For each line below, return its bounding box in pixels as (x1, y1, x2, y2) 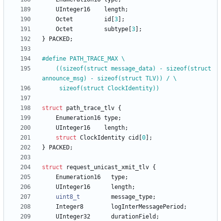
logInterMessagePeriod (111, 203, 184, 211)
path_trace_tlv (66, 105, 114, 112)
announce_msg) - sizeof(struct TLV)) (42, 75, 166, 82)
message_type (111, 193, 152, 201)
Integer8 (56, 203, 83, 211)
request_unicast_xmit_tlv (66, 164, 149, 171)
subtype (104, 26, 128, 33)
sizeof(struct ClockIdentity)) (56, 85, 159, 92)
